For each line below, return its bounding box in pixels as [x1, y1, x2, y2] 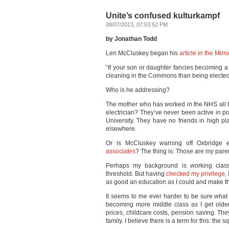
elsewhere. [106, 125, 136, 132]
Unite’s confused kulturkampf [106, 11, 220, 20]
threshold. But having [106, 170, 167, 177]
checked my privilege [166, 170, 225, 177]
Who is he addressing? [106, 86, 170, 94]
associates [106, 148, 135, 155]
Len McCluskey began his [106, 50, 179, 57]
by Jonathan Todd [106, 35, 157, 42]
